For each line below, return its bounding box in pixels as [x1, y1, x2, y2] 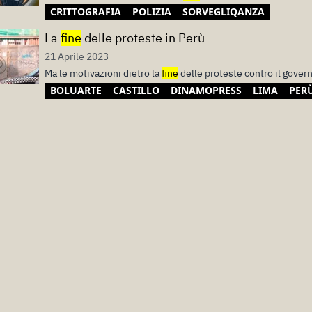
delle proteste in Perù [81, 30, 205, 46]
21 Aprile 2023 [45, 50, 109, 63]
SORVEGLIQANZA [182, 5, 265, 18]
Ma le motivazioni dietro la [45, 67, 162, 79]
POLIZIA [132, 5, 171, 18]
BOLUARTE [50, 84, 102, 97]
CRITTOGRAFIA [50, 5, 121, 18]
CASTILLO [113, 84, 159, 97]
